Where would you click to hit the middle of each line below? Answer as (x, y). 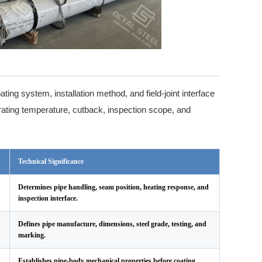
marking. (32, 235)
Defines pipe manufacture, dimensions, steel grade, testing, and (112, 224)
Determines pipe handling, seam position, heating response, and (113, 187)
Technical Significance (51, 161)
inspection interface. (48, 198)
